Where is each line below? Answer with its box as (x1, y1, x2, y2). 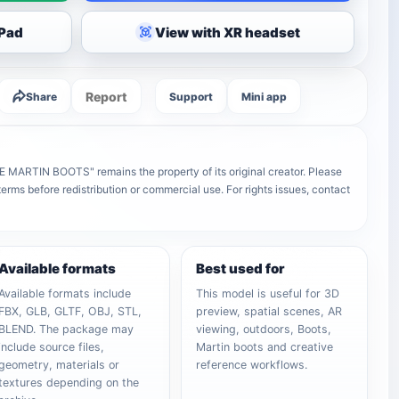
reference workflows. (196, 358, 308, 371)
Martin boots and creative (196, 340, 334, 354)
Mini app (241, 89, 288, 103)
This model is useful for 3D (196, 287, 340, 300)
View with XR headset (155, 23, 301, 41)
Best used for (196, 260, 286, 277)
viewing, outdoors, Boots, (196, 322, 332, 336)
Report (85, 88, 128, 104)
